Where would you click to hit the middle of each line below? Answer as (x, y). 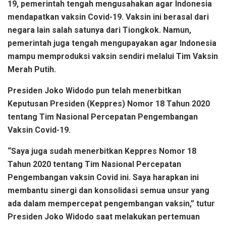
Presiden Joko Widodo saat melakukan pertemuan (104, 217)
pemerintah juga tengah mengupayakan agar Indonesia (112, 43)
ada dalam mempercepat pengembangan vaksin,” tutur (111, 204)
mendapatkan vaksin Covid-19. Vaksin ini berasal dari (108, 17)
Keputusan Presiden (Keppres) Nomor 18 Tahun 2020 (109, 104)
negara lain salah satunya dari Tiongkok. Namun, (99, 30)
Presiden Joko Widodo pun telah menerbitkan (94, 91)
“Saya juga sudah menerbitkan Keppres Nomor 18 (102, 151)
